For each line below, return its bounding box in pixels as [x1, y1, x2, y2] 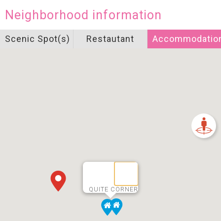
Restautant [86, 34, 134, 44]
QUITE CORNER [89, 185, 138, 193]
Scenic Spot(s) [5, 34, 70, 44]
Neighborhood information [5, 7, 162, 22]
